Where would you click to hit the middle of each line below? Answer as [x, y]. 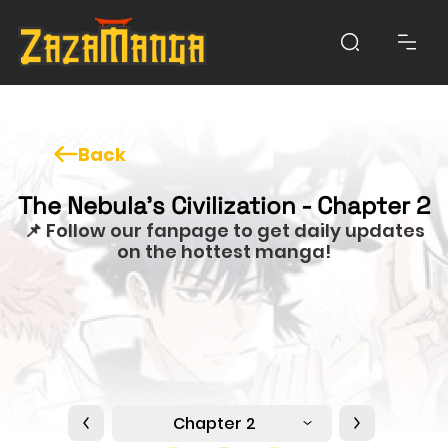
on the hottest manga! [224, 251]
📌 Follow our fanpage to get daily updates [224, 230]
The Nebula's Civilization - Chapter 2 [224, 205]
